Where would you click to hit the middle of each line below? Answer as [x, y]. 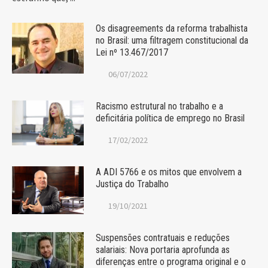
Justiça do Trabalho [132, 184]
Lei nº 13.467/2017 [132, 53]
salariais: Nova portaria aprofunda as [163, 250]
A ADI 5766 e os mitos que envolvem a [169, 172]
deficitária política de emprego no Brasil [170, 118]
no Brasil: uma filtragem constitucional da [172, 41]
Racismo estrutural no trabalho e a [159, 106]
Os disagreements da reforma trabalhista [172, 29]
